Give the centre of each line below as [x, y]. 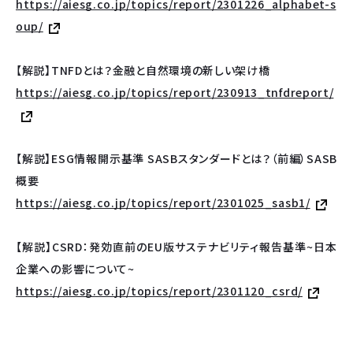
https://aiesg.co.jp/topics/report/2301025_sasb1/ [163, 203]
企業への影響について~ [75, 269]
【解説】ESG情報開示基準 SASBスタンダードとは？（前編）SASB [176, 159]
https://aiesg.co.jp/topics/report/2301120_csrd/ [159, 291]
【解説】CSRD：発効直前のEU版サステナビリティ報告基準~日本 [176, 247]
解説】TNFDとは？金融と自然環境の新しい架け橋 [146, 71]
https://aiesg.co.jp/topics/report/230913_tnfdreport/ [175, 93]
